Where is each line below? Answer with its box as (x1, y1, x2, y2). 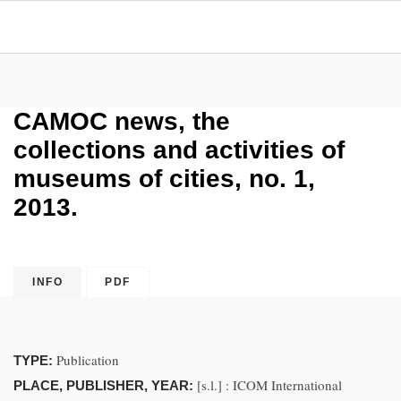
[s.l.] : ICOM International (197, 376, 342, 394)
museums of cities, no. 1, (13, 165, 315, 192)
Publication (56, 351, 119, 369)
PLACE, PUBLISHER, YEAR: (13, 378, 197, 393)
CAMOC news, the (13, 107, 230, 135)
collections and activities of (13, 136, 345, 164)
